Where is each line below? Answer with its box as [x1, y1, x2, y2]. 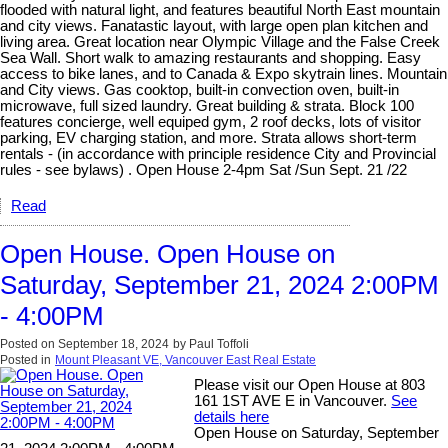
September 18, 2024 [58, 336, 169, 351]
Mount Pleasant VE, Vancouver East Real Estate [55, 352, 316, 367]
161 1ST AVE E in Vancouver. [194, 392, 392, 409]
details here [194, 408, 270, 425]
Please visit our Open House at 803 [194, 376, 426, 393]
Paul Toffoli [189, 336, 249, 351]
